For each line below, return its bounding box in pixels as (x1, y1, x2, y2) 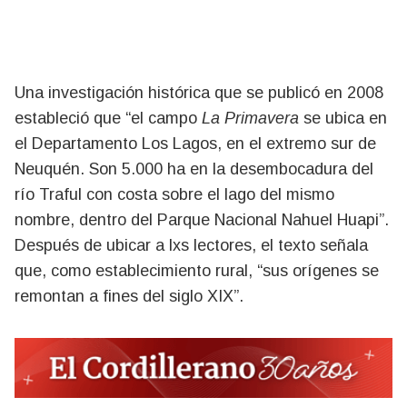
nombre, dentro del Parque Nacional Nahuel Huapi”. (15, 211, 389, 229)
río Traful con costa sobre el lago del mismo (15, 185, 334, 203)
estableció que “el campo (15, 109, 202, 127)
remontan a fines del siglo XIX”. (15, 287, 243, 305)
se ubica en (299, 109, 387, 127)
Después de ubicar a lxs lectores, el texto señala (15, 236, 368, 254)
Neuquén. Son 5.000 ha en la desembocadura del (15, 160, 373, 178)
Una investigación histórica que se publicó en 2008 (15, 84, 383, 102)
